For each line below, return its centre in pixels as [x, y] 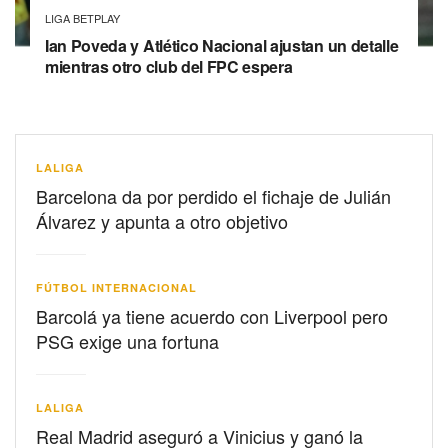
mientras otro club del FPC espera [169, 66]
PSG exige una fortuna [127, 340]
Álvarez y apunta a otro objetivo [162, 220]
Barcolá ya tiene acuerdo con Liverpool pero [212, 315]
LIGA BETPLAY [82, 17]
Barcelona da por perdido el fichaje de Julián [213, 195]
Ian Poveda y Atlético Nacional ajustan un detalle [222, 45]
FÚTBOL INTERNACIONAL [116, 287]
